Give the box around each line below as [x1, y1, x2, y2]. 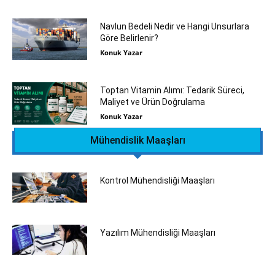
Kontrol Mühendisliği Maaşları [99, 175, 215, 185]
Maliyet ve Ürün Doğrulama [99, 97, 205, 107]
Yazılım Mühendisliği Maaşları [99, 227, 215, 238]
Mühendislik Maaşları [90, 134, 185, 146]
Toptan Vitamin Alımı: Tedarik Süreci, [99, 85, 244, 96]
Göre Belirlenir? [99, 33, 158, 43]
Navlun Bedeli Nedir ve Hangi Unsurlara [99, 21, 249, 31]
